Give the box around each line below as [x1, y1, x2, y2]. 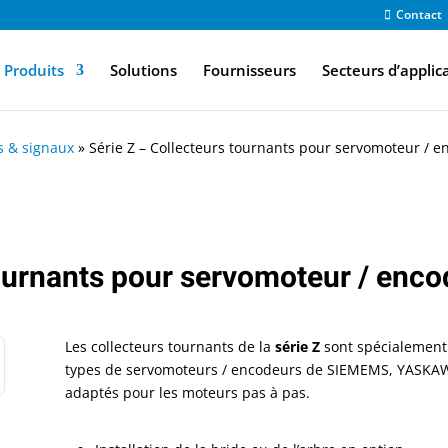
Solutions [109, 60, 177, 80]
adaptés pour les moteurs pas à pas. [64, 383, 310, 403]
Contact [395, 6, 442, 23]
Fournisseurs [202, 60, 296, 80]
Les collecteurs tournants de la [64, 337, 275, 357]
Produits [3, 60, 64, 80]
